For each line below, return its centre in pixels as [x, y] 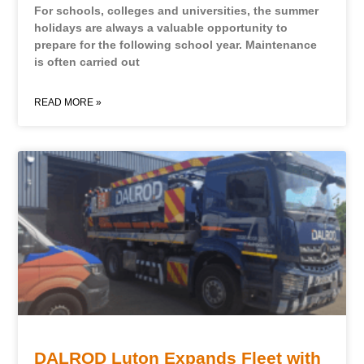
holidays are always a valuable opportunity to [161, 28]
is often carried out [87, 62]
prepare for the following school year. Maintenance [176, 45]
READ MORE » [68, 103]
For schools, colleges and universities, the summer [177, 11]
